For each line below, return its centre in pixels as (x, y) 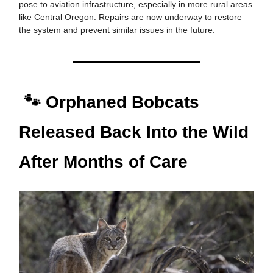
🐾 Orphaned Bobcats (109, 102)
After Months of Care (103, 161)
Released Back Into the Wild (134, 132)
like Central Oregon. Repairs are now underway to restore (130, 17)
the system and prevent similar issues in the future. (117, 30)
